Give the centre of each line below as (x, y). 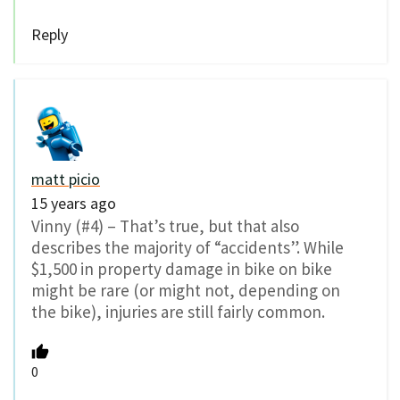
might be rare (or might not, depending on (186, 291)
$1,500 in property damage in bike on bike (182, 269)
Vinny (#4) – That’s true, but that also (165, 226)
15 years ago (74, 204)
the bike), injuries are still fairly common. (178, 312)
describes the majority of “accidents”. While (187, 248)
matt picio (66, 179)
